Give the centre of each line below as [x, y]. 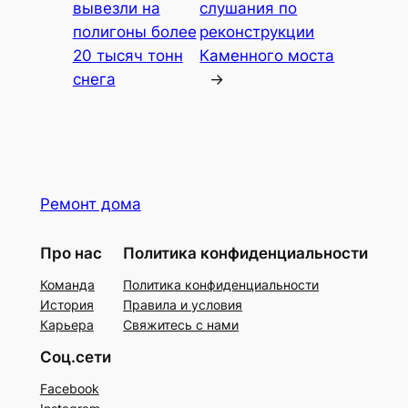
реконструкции [257, 32]
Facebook [69, 388]
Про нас [71, 253]
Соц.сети [75, 357]
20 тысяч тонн [127, 56]
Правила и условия [183, 304]
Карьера [66, 324]
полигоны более [134, 32]
